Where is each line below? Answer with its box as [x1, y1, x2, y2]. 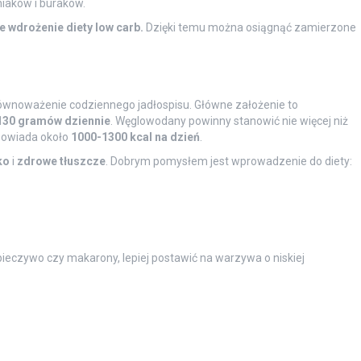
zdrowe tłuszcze [16, 154, 106, 168]
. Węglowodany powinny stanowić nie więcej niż [110, 114, 348, 127]
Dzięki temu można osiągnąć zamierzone [143, 20, 356, 34]
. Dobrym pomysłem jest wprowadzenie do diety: [105, 154, 352, 168]
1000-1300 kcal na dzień [70, 130, 200, 143]
